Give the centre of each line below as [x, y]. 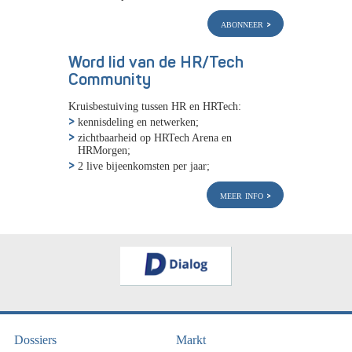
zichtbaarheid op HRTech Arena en [155, 137]
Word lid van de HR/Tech [156, 63]
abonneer [244, 24]
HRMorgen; [104, 150]
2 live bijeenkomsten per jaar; [144, 165]
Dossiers [36, 340]
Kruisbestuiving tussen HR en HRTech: [155, 106]
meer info [243, 194]
